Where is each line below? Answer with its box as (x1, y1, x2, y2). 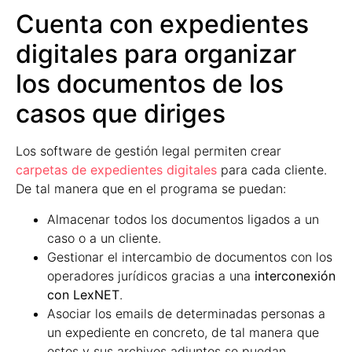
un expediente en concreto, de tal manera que (47, 324, 319, 340)
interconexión (255, 267, 335, 284)
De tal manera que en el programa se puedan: (16, 181, 286, 197)
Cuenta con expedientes (16, 9, 309, 40)
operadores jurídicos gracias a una (47, 267, 255, 284)
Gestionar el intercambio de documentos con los (47, 248, 332, 265)
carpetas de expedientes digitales (16, 162, 217, 178)
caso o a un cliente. (47, 229, 161, 246)
